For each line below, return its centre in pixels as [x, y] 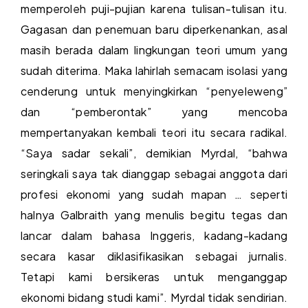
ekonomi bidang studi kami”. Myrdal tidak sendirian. [154, 297]
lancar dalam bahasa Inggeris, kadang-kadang [154, 235]
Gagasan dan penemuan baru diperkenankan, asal [154, 29]
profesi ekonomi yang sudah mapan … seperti [154, 194]
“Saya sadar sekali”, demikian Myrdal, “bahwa [154, 153]
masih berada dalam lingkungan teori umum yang [154, 49]
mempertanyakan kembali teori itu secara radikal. [154, 132]
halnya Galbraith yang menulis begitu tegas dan [154, 214]
